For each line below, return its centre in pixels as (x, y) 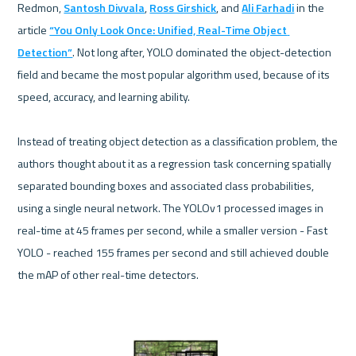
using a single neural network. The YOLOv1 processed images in (171, 207)
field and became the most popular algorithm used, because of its (174, 74)
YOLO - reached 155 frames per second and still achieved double (174, 252)
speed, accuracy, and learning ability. (105, 96)
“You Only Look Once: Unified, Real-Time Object (168, 29)
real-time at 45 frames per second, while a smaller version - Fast (173, 230)
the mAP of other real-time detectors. (108, 274)
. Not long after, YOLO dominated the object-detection (202, 52)
